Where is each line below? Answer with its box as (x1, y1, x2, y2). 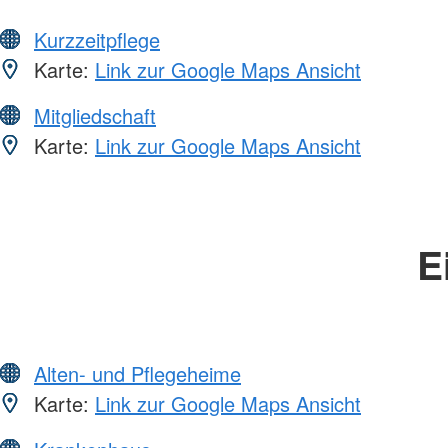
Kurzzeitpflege (34, 25, 160, 55)
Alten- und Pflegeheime (34, 359, 241, 389)
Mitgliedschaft (34, 101, 156, 131)
